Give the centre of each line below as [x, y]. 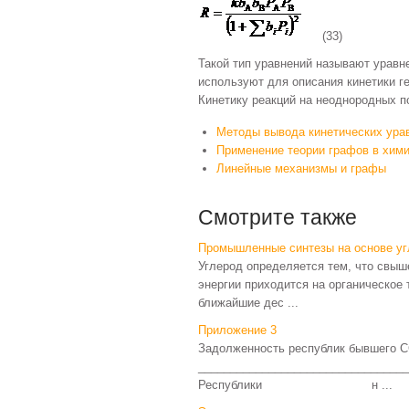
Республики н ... [295, 385]
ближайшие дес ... [248, 303]
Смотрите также [278, 217]
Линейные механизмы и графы [301, 168]
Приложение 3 [237, 330]
